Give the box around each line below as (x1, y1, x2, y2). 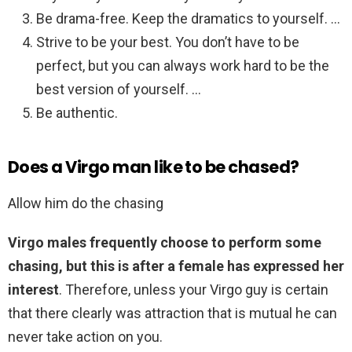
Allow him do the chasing (8, 195, 163, 212)
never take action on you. (8, 328, 163, 346)
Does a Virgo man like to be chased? (8, 156, 299, 179)
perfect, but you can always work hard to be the (36, 57, 329, 75)
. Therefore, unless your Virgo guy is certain (59, 281, 328, 299)
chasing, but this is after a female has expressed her (8, 258, 344, 275)
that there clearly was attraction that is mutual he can (8, 305, 337, 322)
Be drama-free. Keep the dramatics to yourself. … (36, 10, 340, 27)
